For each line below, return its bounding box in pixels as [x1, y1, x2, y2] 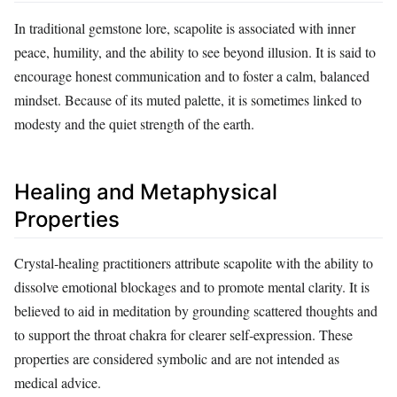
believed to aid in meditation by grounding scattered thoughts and [14, 301, 378, 321]
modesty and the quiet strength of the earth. [14, 114, 254, 134]
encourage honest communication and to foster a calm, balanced [14, 66, 370, 86]
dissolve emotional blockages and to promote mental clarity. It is [14, 277, 370, 297]
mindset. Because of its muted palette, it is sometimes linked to [14, 90, 362, 110]
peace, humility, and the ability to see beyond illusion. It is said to [14, 43, 376, 62]
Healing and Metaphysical [14, 179, 277, 206]
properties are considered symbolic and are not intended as [14, 349, 339, 369]
